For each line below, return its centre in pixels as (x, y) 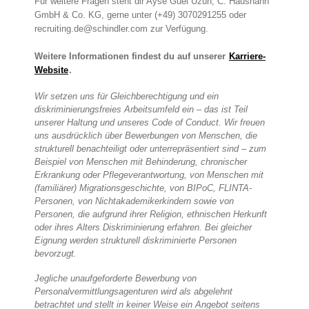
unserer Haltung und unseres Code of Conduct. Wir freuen (150, 123)
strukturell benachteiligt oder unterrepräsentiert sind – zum (150, 149)
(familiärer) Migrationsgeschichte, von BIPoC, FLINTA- (143, 188)
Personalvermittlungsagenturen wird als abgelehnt (133, 292)
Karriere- (247, 57)
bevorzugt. (56, 254)
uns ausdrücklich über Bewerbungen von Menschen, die (146, 136)
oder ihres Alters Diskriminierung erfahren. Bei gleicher (143, 228)
